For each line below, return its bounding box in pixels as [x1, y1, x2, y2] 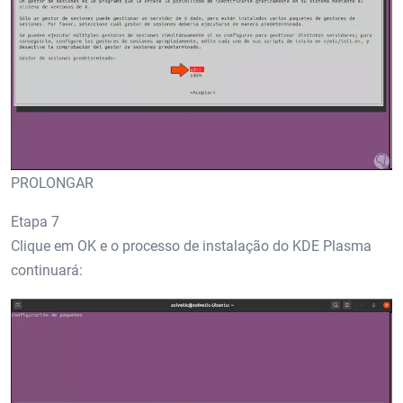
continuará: [11, 261, 83, 279]
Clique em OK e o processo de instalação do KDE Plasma [11, 237, 372, 255]
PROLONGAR [11, 174, 94, 192]
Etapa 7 [11, 212, 59, 230]
